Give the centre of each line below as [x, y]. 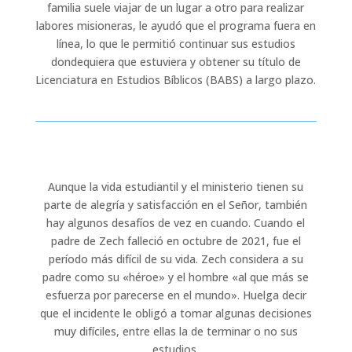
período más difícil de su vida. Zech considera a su [176, 258]
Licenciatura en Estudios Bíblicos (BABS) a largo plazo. [176, 79]
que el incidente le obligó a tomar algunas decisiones [176, 313]
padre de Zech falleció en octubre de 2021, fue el [176, 240]
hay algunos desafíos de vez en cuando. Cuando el [176, 222]
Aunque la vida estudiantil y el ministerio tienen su [176, 186]
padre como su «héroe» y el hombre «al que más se [176, 277]
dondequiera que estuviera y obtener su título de [176, 61]
